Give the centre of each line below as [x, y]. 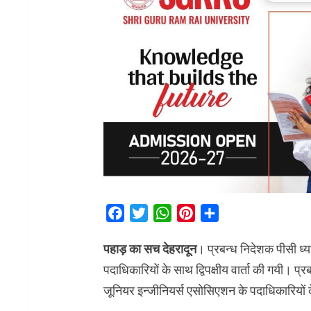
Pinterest [217, 212]
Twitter [165, 212]
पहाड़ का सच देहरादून [150, 249]
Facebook [148, 212]
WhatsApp [196, 212]
